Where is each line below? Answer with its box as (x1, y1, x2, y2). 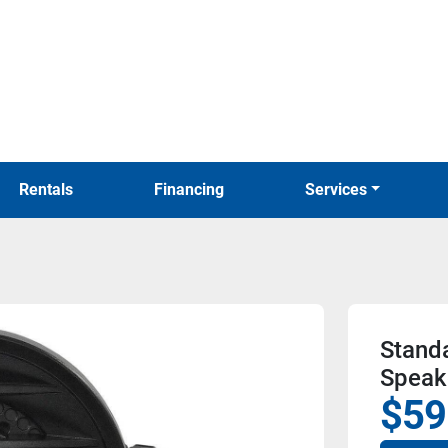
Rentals (29, 180, 74, 199)
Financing (162, 180, 224, 199)
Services (314, 180, 367, 199)
